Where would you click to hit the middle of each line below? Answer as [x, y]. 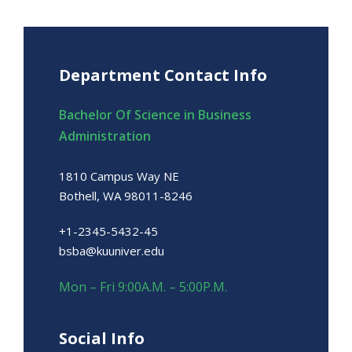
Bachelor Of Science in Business [155, 115]
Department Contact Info [163, 75]
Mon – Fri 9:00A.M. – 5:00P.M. [143, 287]
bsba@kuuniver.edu [112, 251]
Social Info [102, 339]
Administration [105, 136]
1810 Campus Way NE [119, 176]
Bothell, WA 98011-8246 [126, 196]
